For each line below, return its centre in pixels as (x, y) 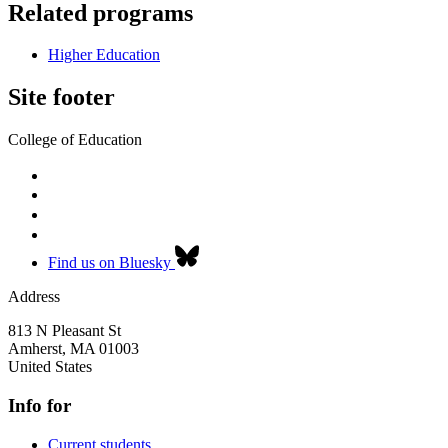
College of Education (75, 140)
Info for (39, 405)
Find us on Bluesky (109, 263)
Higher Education (104, 55)
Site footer (61, 97)
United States (50, 367)
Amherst (35, 349)
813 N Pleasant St (64, 331)
